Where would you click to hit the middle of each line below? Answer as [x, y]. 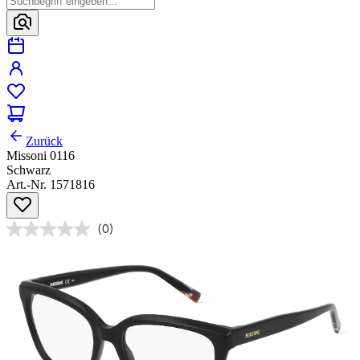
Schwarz [29, 170]
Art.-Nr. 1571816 [51, 185]
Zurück [44, 141]
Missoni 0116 [41, 156]
